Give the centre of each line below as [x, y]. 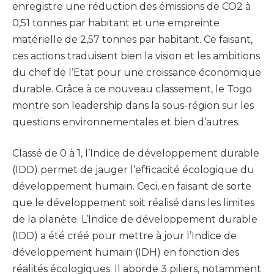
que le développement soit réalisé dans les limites [133, 203]
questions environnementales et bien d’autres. [126, 122]
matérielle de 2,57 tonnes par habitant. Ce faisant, [132, 39]
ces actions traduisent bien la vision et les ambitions [136, 56]
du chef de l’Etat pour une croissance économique [137, 72]
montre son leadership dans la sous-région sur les [133, 105]
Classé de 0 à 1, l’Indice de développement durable [136, 154]
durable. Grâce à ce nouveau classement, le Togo [132, 89]
